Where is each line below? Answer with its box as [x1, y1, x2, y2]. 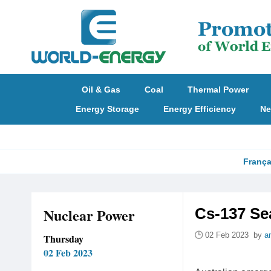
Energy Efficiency [163, 104, 236, 114]
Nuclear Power [44, 204, 135, 226]
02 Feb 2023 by [205, 230, 264, 240]
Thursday [44, 232, 83, 246]
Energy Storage [75, 104, 139, 114]
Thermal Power [188, 85, 249, 94]
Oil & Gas [82, 85, 120, 94]
